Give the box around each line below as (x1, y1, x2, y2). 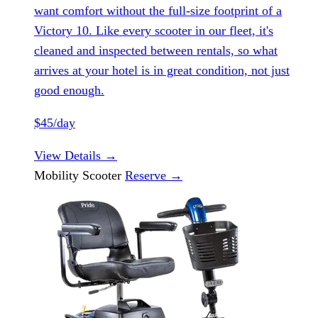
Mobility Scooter (34, 168, 125, 182)
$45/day (34, 115, 75, 130)
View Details (34, 148, 104, 163)
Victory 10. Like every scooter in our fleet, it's (34, 23, 273, 38)
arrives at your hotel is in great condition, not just (34, 62, 290, 77)
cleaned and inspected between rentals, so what (34, 43, 278, 57)
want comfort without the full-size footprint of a (34, 3, 282, 18)
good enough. (34, 82, 104, 97)
